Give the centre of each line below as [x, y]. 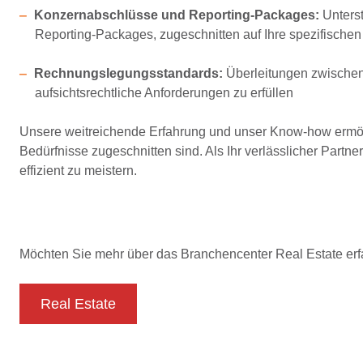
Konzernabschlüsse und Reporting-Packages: [176, 15]
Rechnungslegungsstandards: [128, 73]
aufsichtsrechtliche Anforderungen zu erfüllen [164, 93]
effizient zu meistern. [78, 171]
